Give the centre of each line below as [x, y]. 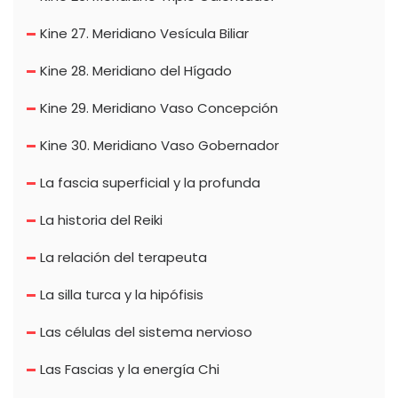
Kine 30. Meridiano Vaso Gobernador [159, 146]
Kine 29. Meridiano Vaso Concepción [159, 108]
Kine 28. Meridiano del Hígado [136, 71]
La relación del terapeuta [123, 258]
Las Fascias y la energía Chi [130, 370]
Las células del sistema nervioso [146, 332]
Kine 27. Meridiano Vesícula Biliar [144, 34]
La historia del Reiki [101, 220]
